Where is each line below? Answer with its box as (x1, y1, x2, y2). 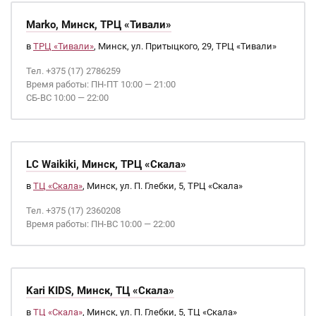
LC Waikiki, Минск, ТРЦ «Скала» (26, 158, 186, 171)
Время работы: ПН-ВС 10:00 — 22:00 (26, 219, 175, 229)
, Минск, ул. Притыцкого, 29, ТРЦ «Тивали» (94, 41, 276, 51)
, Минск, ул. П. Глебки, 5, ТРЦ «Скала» (83, 181, 243, 191)
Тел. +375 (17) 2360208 (26, 205, 121, 216)
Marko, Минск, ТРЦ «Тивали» (26, 18, 171, 31)
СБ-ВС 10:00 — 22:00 (26, 92, 109, 103)
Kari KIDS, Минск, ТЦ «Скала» (26, 284, 174, 297)
